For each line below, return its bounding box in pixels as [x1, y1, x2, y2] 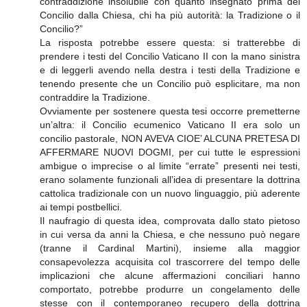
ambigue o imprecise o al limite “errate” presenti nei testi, [40, 160, 300, 171]
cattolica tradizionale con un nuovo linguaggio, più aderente [40, 187, 300, 199]
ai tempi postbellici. [40, 201, 122, 212]
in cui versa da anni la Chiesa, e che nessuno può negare [40, 228, 300, 240]
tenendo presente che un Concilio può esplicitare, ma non [40, 77, 300, 89]
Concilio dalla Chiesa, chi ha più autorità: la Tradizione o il [40, 9, 300, 21]
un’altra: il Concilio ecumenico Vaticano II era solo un [40, 119, 300, 130]
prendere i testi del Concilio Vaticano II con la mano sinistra [40, 50, 300, 62]
